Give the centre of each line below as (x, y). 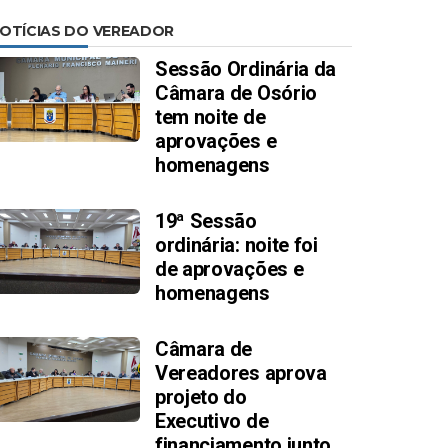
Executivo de (211, 421)
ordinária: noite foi (236, 245)
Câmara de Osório (236, 93)
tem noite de (210, 117)
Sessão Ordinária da (245, 69)
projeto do (200, 397)
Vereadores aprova (240, 373)
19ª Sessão (205, 221)
